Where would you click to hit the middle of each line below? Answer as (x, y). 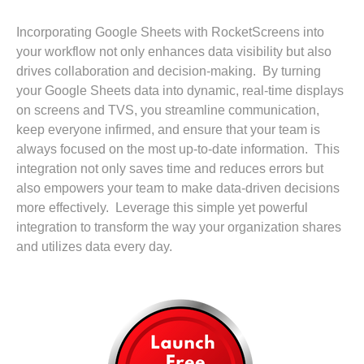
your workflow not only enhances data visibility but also (174, 51)
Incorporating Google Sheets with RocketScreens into (170, 32)
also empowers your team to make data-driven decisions (178, 188)
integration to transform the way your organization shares (179, 227)
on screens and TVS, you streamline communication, (168, 110)
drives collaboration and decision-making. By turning (169, 71)
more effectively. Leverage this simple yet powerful (162, 207)
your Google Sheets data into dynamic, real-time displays (180, 90)
